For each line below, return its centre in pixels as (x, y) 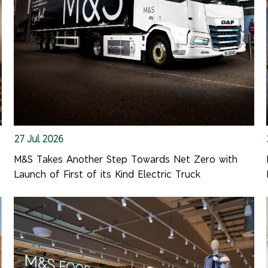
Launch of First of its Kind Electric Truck (107, 174)
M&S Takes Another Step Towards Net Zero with (125, 159)
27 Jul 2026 (38, 138)
